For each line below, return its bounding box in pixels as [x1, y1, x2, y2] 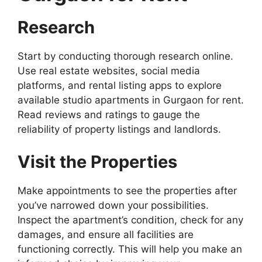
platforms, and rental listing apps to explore [18, 80, 222, 92]
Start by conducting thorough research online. [18, 50, 233, 63]
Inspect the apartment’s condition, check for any [18, 213, 243, 226]
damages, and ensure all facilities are [18, 228, 194, 240]
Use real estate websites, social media [18, 65, 200, 77]
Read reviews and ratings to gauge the [18, 109, 200, 121]
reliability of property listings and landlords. [18, 123, 221, 136]
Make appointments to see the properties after [18, 184, 237, 196]
